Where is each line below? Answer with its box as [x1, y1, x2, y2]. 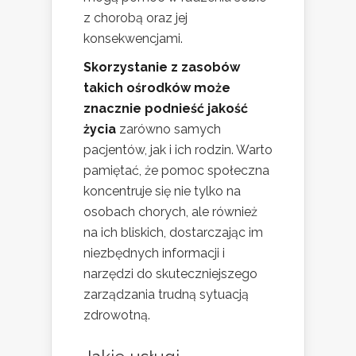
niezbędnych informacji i [83, 245, 225, 261]
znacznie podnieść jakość [83, 100, 248, 116]
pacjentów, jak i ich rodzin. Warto [83, 141, 273, 157]
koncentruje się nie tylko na [83, 183, 241, 199]
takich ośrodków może [83, 79, 230, 95]
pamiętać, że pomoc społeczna [83, 162, 269, 178]
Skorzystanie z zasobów [83, 59, 240, 75]
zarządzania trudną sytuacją [83, 286, 249, 302]
